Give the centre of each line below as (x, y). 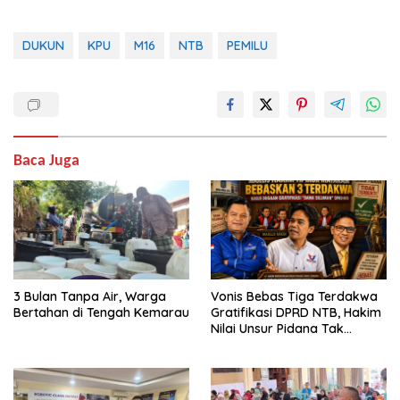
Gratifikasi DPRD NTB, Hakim (296, 312)
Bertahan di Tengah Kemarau (101, 312)
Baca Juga (46, 161)
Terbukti (235, 344)
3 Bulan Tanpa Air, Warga (90, 296)
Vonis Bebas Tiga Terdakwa (294, 296)
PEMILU (247, 46)
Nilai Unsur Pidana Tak (277, 328)
